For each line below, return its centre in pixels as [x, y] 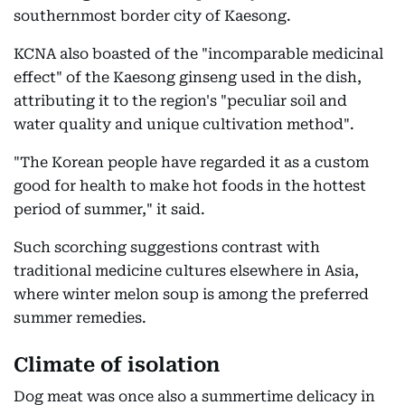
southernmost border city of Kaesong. [152, 16]
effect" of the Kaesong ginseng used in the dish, [188, 77]
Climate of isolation [117, 365]
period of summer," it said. [109, 209]
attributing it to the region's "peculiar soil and [180, 101]
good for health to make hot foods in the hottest [190, 186]
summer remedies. [80, 318]
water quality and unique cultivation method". [184, 124]
